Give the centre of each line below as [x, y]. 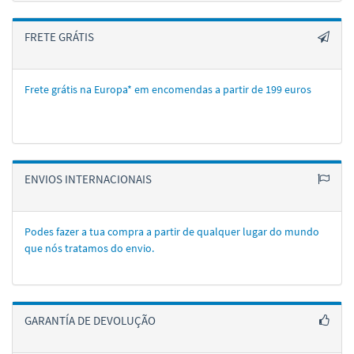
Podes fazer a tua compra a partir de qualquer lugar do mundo [172, 232]
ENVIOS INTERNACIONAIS [88, 179]
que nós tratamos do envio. [89, 248]
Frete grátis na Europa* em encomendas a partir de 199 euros [168, 89]
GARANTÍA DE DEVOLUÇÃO [90, 320]
